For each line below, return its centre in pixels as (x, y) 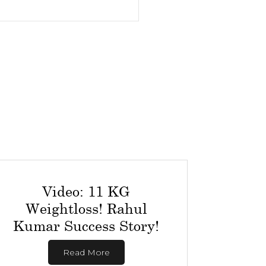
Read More (86, 252)
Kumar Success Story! (86, 225)
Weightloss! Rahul (86, 208)
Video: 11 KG (86, 191)
